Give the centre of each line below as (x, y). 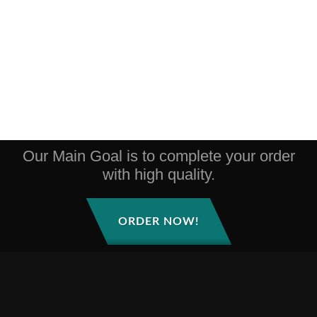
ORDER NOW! (158, 222)
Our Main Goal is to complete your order (158, 156)
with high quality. (158, 175)
